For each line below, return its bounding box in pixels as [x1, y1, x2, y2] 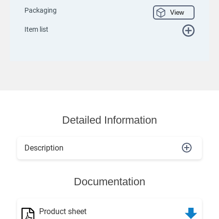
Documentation [74, 175, 145, 188]
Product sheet [39, 207, 87, 217]
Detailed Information [62, 113, 157, 126]
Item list [24, 25, 48, 33]
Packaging [24, 6, 57, 14]
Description [24, 143, 64, 153]
